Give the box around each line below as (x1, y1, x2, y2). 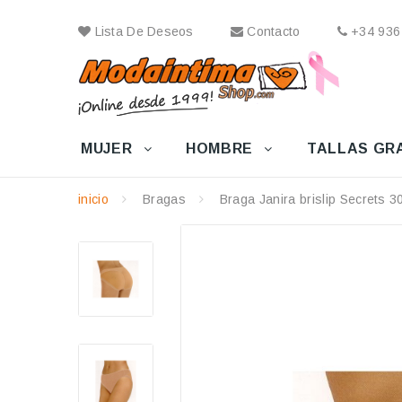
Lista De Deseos (91, 24, 194, 39)
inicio (78, 192, 109, 206)
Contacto (243, 24, 301, 39)
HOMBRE (186, 141, 254, 156)
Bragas (142, 192, 186, 206)
